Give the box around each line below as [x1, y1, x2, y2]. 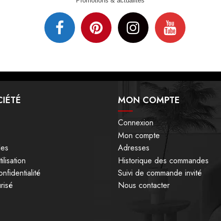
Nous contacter [118, 180, 170, 191]
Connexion [118, 117, 153, 129]
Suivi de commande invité [118, 167, 202, 179]
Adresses [118, 142, 149, 154]
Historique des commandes [118, 154, 209, 166]
